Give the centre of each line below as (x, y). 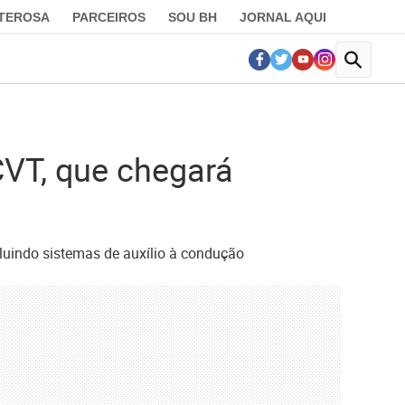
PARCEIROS (108, 17)
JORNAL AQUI (283, 17)
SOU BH (192, 17)
